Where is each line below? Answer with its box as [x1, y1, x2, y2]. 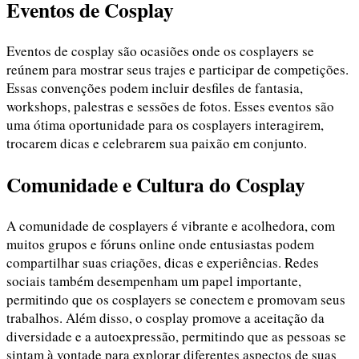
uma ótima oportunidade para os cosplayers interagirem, [6, 115, 324, 134]
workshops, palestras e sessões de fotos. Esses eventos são [6, 97, 334, 115]
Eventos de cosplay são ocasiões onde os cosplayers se [6, 42, 314, 60]
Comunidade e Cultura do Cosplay [6, 169, 305, 200]
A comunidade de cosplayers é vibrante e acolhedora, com [6, 216, 335, 236]
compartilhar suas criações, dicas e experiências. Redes [6, 253, 319, 272]
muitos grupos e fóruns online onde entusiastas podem [6, 235, 314, 254]
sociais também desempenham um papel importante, [6, 272, 301, 291]
